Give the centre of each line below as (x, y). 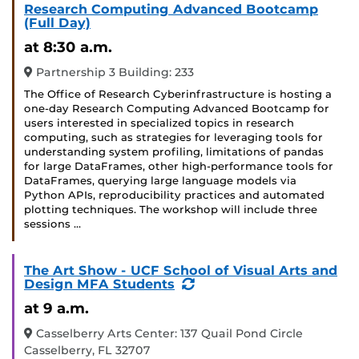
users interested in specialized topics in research (159, 123)
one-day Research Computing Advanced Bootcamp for (177, 109)
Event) (216, 297)
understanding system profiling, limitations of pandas (174, 152)
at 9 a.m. (56, 309)
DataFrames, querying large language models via (160, 181)
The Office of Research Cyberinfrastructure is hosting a (178, 95)
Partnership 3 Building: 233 (113, 73)
